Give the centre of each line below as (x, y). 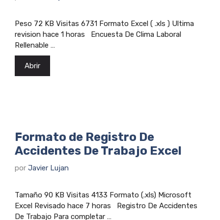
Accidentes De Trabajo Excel (98, 151)
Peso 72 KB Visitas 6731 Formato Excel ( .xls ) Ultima (104, 24)
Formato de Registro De (84, 137)
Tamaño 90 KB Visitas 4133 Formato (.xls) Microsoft (103, 195)
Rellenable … (35, 45)
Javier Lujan (48, 168)
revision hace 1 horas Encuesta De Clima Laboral (98, 35)
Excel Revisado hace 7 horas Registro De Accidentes (106, 206)
